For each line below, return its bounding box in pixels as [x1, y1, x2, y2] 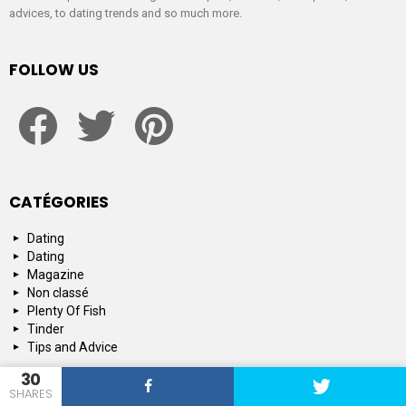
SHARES [9, 385, 53, 402]
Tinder [27, 321, 64, 336]
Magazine [27, 266, 84, 282]
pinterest [160, 92, 204, 105]
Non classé [27, 285, 89, 300]
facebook [44, 92, 91, 105]
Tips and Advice [27, 339, 118, 354]
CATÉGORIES [9, 190, 109, 213]
